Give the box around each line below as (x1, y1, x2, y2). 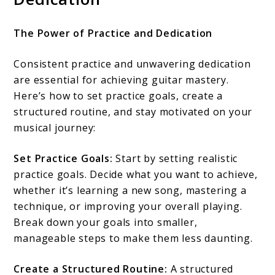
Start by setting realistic (112, 152, 238, 166)
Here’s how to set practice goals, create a (14, 89, 223, 103)
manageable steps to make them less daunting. (14, 231, 253, 246)
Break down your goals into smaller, (14, 215, 198, 230)
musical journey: (14, 121, 96, 135)
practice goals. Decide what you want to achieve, (14, 168, 258, 182)
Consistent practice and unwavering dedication (14, 57, 251, 71)
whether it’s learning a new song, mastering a (14, 184, 247, 198)
